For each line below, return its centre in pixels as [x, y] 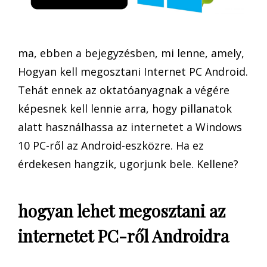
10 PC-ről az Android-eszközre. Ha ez [111, 146]
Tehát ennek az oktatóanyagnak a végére [124, 90]
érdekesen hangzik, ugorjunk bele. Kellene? [128, 164]
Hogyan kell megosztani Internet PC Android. [133, 72]
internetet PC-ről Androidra [123, 236]
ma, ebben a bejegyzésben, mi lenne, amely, [131, 53]
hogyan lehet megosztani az [122, 211]
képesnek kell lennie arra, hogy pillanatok [125, 109]
